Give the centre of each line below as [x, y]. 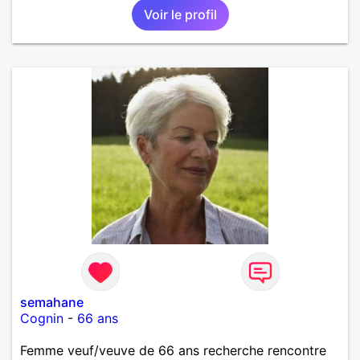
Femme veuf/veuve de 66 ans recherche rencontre [173, 350]
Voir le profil [180, 14]
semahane [52, 302]
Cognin [42, 318]
